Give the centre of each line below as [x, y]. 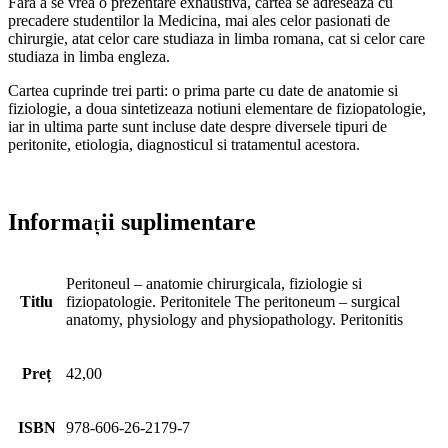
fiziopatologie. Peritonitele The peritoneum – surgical [233, 302]
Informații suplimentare [132, 222]
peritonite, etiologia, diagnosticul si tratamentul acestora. [184, 144]
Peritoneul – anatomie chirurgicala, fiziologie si [214, 284]
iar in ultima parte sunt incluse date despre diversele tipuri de [197, 126]
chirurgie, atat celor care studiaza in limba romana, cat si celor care [216, 38]
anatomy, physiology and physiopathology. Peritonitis [234, 320]
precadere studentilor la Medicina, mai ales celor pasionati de [199, 20]
